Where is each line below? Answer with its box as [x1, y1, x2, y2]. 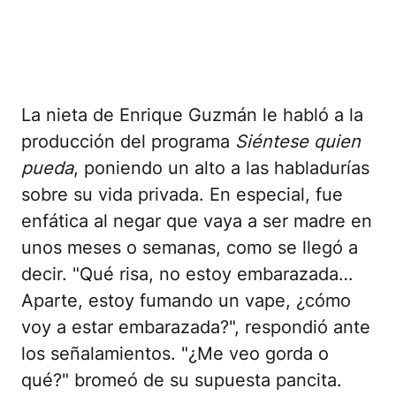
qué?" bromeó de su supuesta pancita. [21, 369, 342, 391]
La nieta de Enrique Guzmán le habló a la [21, 104, 363, 126]
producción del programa [21, 131, 235, 152]
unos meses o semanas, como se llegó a [21, 237, 358, 258]
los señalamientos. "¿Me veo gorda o [21, 343, 329, 364]
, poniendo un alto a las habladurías [73, 157, 369, 179]
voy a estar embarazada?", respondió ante [21, 316, 370, 338]
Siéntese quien [235, 131, 361, 152]
